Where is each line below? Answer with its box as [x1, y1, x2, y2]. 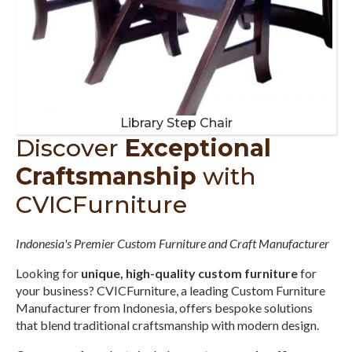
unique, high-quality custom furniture [81, 265, 298, 280]
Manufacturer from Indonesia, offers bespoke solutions [16, 299, 313, 315]
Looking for [16, 265, 81, 280]
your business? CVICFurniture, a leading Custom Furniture [16, 282, 325, 298]
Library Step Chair [119, 115, 233, 130]
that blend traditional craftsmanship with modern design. [16, 317, 319, 332]
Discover [16, 133, 125, 163]
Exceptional [125, 133, 271, 163]
